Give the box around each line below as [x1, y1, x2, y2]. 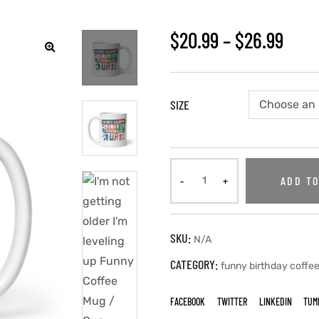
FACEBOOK [170, 295, 205, 308]
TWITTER [216, 295, 247, 308]
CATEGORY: [170, 256, 221, 272]
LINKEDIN [258, 295, 292, 308]
